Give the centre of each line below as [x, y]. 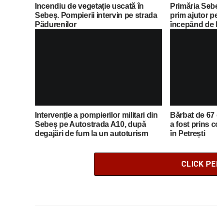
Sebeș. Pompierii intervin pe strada [96, 15]
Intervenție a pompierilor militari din [96, 115]
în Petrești [187, 133]
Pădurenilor [56, 24]
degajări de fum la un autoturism [92, 133]
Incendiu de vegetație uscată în [90, 6]
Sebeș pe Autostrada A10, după [91, 124]
